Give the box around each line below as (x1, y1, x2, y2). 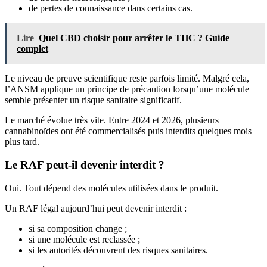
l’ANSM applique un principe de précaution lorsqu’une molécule (5, 84, 249, 95)
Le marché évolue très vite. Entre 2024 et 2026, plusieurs (5, 115, 219, 126)
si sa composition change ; (29, 223, 127, 234)
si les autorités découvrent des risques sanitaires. (29, 244, 208, 255)
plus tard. (5, 136, 39, 147)
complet (17, 44, 48, 54)
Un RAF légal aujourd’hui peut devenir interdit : (5, 203, 187, 213)
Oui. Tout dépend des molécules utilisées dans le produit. (5, 182, 218, 193)
